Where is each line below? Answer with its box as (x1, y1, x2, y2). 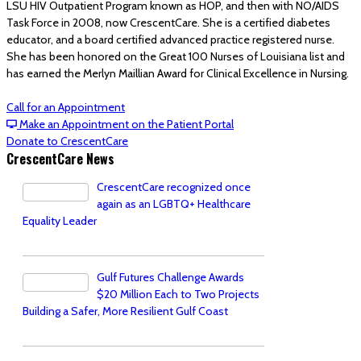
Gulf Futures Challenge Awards (97, 270, 244, 284)
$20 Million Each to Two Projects (97, 287, 259, 301)
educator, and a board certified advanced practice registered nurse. (6, 32, 337, 47)
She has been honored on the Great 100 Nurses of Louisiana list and (6, 49, 345, 64)
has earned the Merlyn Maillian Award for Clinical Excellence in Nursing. (6, 66, 349, 81)
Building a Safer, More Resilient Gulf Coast (23, 304, 228, 318)
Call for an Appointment (6, 100, 125, 114)
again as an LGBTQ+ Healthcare (97, 197, 251, 211)
